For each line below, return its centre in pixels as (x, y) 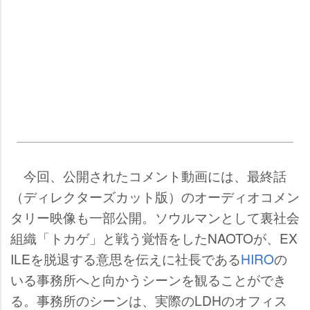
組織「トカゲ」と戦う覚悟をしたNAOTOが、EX (154, 238)
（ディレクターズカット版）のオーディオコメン (155, 197)
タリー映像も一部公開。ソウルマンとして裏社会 (155, 217)
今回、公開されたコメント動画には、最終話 (148, 176)
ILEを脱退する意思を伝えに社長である (126, 259)
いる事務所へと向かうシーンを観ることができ (148, 280)
